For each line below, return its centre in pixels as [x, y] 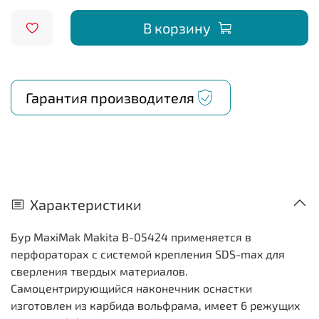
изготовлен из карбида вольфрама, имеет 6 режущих [156, 305]
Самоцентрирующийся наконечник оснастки [131, 288]
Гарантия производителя [110, 98]
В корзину [177, 28]
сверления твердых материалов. [99, 271]
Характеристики [86, 204]
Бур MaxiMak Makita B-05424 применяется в [131, 236]
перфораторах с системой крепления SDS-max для [148, 253]
